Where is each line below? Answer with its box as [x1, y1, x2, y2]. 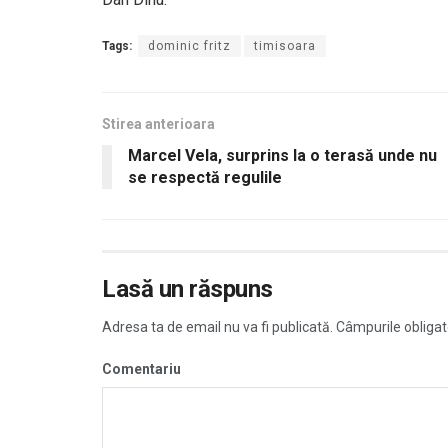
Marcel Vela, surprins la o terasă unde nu [128, 146, 437, 166]
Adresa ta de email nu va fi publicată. [102, 319, 333, 336]
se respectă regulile [128, 168, 282, 188]
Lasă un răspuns [102, 275, 273, 304]
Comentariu [102, 361, 181, 378]
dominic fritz [148, 39, 231, 54]
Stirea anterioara [102, 116, 215, 133]
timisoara [254, 39, 316, 54]
